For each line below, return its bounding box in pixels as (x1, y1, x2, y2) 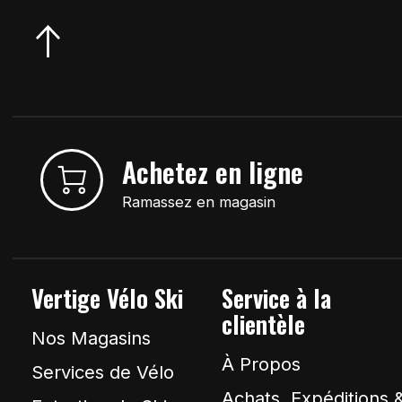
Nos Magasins (31, 327, 151, 350)
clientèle (222, 306, 306, 343)
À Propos (222, 353, 301, 376)
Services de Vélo (31, 361, 174, 384)
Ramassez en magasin (122, 193, 276, 212)
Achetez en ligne (122, 152, 304, 193)
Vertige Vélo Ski (31, 280, 183, 317)
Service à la (222, 280, 332, 317)
